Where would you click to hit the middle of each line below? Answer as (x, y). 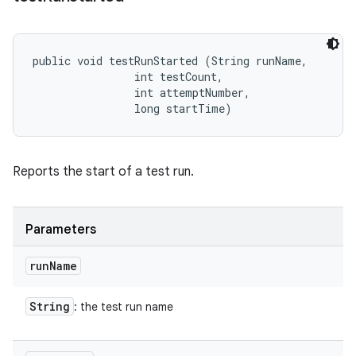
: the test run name (124, 307)
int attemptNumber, (145, 93)
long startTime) (132, 108)
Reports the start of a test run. (103, 172)
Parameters (61, 230)
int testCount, (131, 77)
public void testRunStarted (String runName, (173, 61)
